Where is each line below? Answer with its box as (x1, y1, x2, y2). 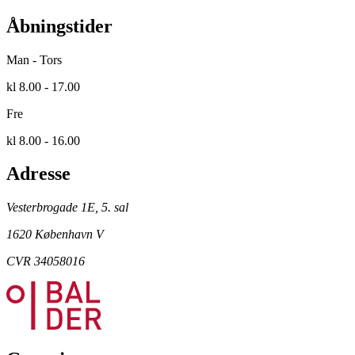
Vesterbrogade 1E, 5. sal (6, 200, 128, 215)
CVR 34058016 (6, 254, 85, 269)
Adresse (6, 163, 71, 185)
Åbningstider (6, 15, 113, 36)
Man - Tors (6, 52, 62, 67)
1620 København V (6, 227, 104, 242)
